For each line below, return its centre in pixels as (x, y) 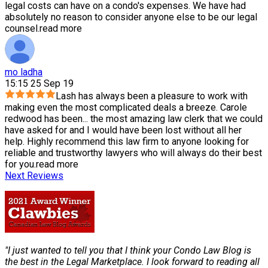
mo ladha (24, 72)
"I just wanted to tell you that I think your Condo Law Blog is (128, 251)
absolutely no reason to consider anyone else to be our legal (131, 17)
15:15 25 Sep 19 (39, 84)
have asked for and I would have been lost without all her (123, 130)
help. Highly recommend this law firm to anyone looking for (127, 142)
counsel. (22, 29)
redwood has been (44, 119)
